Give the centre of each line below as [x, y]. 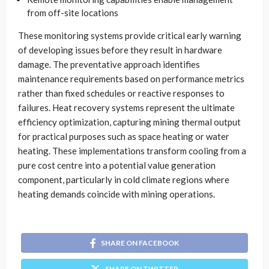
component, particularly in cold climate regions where [124, 179]
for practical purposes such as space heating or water [124, 136]
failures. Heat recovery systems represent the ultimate [126, 107]
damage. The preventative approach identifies [109, 64]
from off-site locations [73, 12]
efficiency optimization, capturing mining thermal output [129, 122]
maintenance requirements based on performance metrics [131, 78]
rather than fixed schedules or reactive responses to [121, 93]
